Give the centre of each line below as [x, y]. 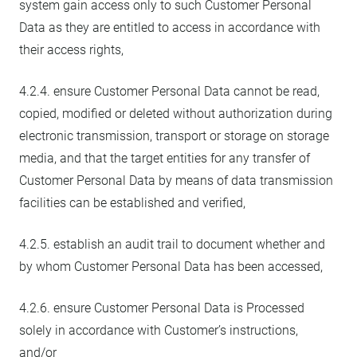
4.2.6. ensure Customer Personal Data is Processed [162, 308]
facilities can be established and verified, [132, 203]
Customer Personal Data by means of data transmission [176, 180]
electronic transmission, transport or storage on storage [174, 136]
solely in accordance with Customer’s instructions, [159, 330]
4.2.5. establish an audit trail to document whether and [172, 244]
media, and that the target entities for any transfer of [165, 158]
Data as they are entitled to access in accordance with [170, 27]
